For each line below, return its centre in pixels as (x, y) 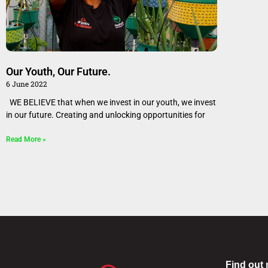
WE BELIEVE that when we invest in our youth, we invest (111, 102)
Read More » (26, 139)
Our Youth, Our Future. (58, 71)
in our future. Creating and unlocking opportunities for (106, 115)
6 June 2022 (27, 83)
